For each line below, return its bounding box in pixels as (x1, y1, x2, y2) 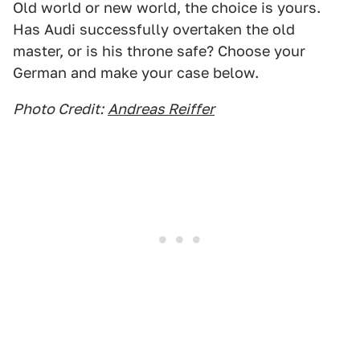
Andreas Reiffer (108, 100, 215, 117)
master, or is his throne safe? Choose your (13, 43, 305, 59)
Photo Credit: (13, 100, 104, 117)
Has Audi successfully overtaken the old (13, 21, 295, 38)
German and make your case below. (13, 64, 259, 81)
